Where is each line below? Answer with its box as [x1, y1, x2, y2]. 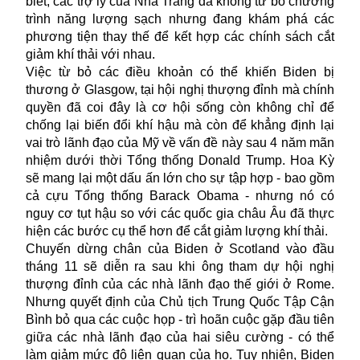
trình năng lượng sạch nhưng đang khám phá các [26, 11, 334, 26]
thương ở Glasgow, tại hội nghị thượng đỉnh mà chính [26, 82, 334, 96]
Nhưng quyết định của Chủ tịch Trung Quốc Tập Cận [26, 294, 334, 309]
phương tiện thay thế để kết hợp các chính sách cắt [26, 29, 334, 43]
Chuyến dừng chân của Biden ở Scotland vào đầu [26, 241, 334, 256]
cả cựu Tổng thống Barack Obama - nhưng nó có [26, 188, 334, 202]
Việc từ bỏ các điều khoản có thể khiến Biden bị [26, 64, 334, 79]
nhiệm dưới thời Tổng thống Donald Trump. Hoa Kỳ [26, 153, 334, 167]
